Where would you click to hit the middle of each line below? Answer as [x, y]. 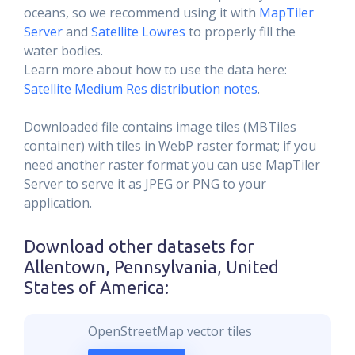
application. [58, 203]
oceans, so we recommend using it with [141, 13]
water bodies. [63, 51]
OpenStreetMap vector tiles [170, 331]
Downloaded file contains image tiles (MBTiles [160, 127]
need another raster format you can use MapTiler [172, 165]
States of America [94, 288]
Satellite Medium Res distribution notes [141, 89]
